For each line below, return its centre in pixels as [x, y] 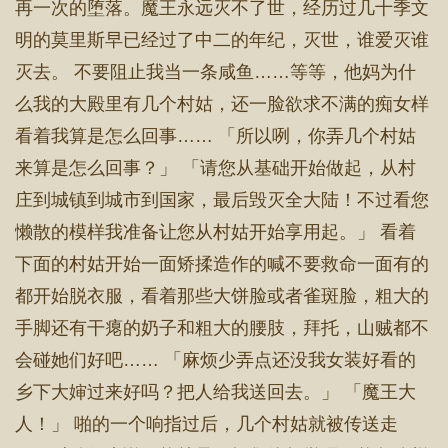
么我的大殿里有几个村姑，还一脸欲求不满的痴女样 [222, 104]
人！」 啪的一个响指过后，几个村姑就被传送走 [206, 424]
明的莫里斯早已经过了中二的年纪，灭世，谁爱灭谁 [222, 40]
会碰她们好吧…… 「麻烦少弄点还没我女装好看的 [215, 360]
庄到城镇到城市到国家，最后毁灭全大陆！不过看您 [222, 200]
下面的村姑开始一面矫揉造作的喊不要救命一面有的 [222, 264]
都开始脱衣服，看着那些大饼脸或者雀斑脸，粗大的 [222, 296]
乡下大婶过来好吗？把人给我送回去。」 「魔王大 [215, 392]
